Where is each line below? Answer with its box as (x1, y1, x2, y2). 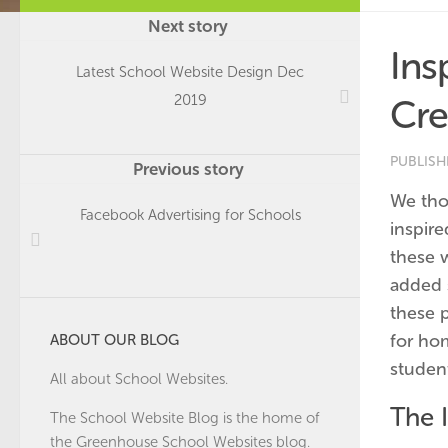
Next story (148, 16, 232, 36)
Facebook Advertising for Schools (79, 206, 301, 224)
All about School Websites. (50, 370, 228, 388)
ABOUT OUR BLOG (50, 331, 179, 349)
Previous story (132, 159, 248, 179)
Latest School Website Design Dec (76, 63, 304, 81)
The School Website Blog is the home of (50, 409, 320, 427)
